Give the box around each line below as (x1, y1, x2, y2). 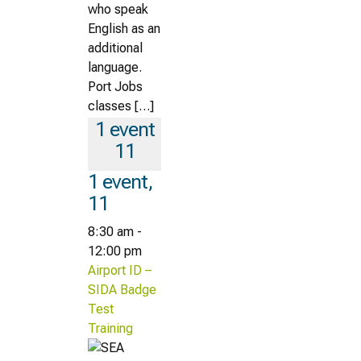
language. (88, 59, 145, 75)
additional (88, 39, 143, 56)
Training (88, 320, 133, 336)
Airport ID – (88, 262, 151, 278)
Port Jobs (88, 78, 143, 94)
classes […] (88, 98, 154, 114)
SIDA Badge (88, 281, 156, 297)
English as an (88, 20, 160, 36)
